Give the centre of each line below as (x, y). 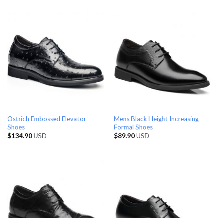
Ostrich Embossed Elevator (46, 118)
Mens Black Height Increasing (156, 118)
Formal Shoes (133, 127)
